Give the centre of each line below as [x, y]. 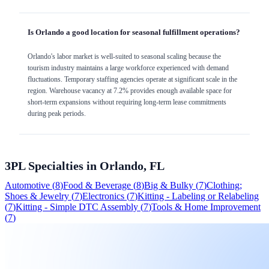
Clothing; [224, 185]
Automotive [27, 185]
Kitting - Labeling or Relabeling [198, 196]
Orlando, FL [132, 165]
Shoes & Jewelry [37, 196]
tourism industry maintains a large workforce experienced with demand [128, 68]
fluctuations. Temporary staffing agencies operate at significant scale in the [132, 80]
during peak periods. [57, 114]
